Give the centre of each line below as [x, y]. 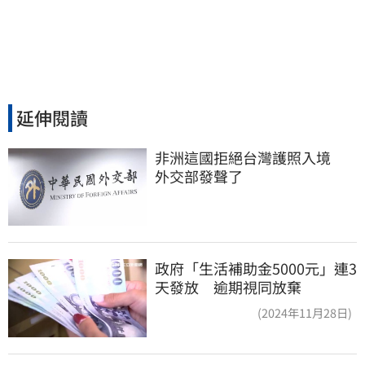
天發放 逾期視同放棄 [228, 287]
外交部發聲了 [199, 176]
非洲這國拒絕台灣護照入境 [250, 157]
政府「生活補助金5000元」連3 [256, 268]
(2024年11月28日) [305, 313]
